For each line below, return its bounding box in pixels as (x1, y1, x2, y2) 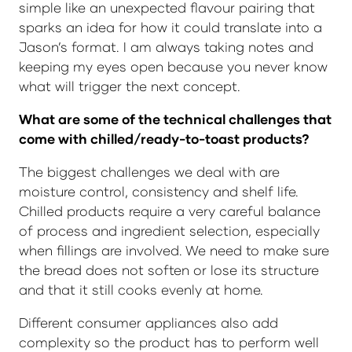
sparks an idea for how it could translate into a (19, 19, 322, 35)
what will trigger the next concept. (19, 78, 240, 94)
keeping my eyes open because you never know (19, 58, 328, 75)
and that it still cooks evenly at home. (19, 281, 263, 299)
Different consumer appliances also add (19, 314, 278, 332)
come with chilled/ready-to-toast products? (19, 130, 310, 148)
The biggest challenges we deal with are (19, 163, 280, 181)
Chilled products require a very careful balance (19, 203, 321, 220)
